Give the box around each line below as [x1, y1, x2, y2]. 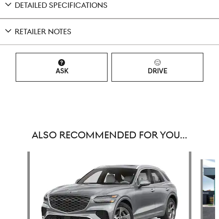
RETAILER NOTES [15, 27, 71, 37]
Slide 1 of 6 [3, 152, 35, 161]
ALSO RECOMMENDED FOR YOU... [32, 129, 187, 142]
